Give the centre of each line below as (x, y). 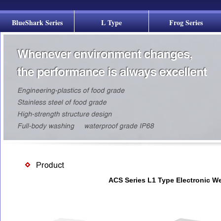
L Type (111, 22)
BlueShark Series (37, 22)
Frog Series (186, 22)
